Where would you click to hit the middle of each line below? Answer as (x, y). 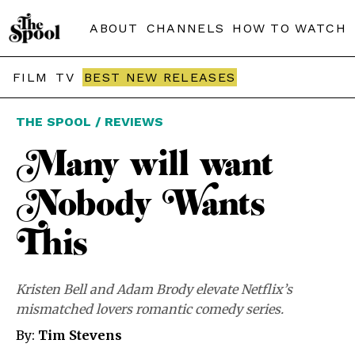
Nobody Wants (140, 204)
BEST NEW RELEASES (160, 77)
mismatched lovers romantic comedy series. (150, 309)
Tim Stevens (80, 335)
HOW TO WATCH (289, 28)
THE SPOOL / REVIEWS (90, 122)
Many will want (145, 165)
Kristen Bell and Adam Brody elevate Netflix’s (154, 289)
